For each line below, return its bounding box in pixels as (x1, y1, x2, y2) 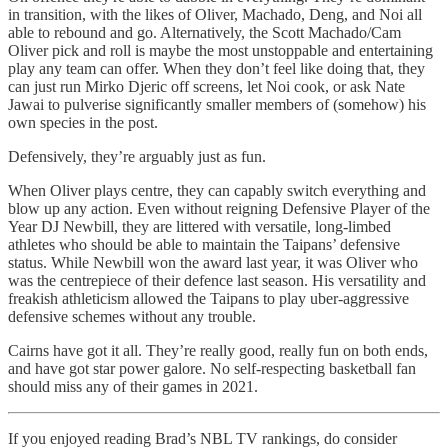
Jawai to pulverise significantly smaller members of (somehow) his (8, 95, 426, 113)
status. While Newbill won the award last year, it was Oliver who (8, 253, 418, 271)
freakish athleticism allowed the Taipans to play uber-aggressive (8, 289, 409, 307)
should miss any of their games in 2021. (8, 377, 258, 395)
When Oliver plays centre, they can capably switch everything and (8, 181, 426, 199)
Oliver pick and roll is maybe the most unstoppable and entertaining (8, 41, 433, 59)
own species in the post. (8, 113, 158, 131)
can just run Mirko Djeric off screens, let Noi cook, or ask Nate (8, 77, 405, 95)
